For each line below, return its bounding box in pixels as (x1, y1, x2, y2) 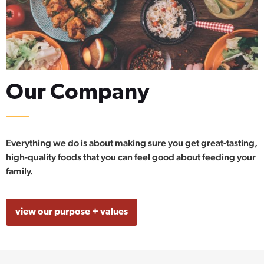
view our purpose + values (15, 207, 128, 217)
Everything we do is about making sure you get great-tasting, (6, 137, 258, 148)
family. (6, 165, 33, 177)
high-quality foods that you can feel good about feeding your (6, 151, 256, 163)
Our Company (6, 82, 150, 105)
